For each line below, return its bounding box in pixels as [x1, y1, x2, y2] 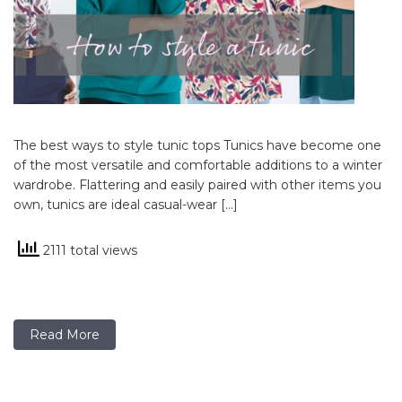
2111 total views [39, 241, 137, 258]
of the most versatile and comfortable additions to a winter [13, 157, 382, 173]
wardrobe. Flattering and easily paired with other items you [13, 177, 381, 193]
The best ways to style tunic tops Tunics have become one [13, 137, 381, 153]
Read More [30, 327, 100, 343]
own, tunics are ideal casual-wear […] [13, 197, 238, 213]
